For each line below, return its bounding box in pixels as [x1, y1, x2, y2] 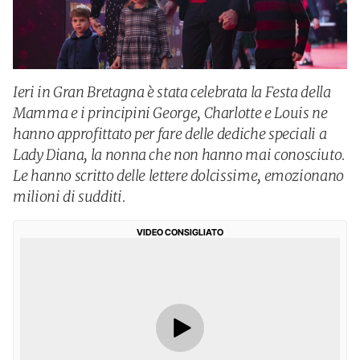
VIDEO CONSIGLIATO [137, 227, 223, 238]
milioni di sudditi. [13, 187, 126, 206]
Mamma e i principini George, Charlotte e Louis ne [13, 104, 328, 122]
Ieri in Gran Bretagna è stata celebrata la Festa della [13, 83, 331, 101]
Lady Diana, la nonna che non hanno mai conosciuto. [13, 145, 346, 164]
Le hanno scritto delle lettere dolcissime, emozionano [13, 166, 344, 185]
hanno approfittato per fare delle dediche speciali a [13, 125, 327, 143]
